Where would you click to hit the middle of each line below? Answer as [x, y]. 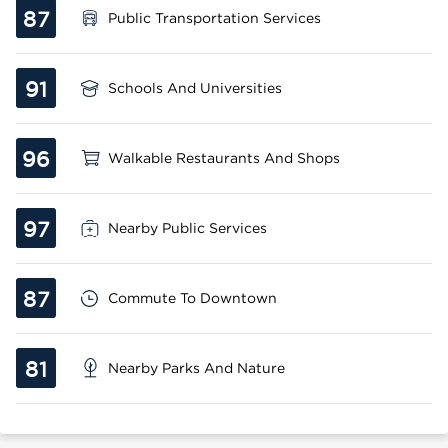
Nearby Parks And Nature [196, 367]
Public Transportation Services [214, 17]
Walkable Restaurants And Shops [224, 157]
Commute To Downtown [192, 297]
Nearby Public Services [187, 227]
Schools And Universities [195, 87]
